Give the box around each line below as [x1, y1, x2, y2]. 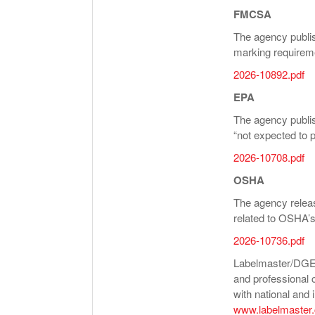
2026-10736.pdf [233, 233, 304, 248]
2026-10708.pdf [233, 150, 304, 165]
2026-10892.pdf [233, 67, 304, 82]
